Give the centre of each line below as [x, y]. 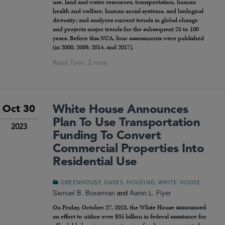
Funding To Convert [107, 136]
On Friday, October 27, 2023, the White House [114, 208]
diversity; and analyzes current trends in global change [125, 21]
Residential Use [95, 162]
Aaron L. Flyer [150, 193]
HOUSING [141, 183]
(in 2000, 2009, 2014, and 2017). [93, 48]
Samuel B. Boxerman [84, 193]
